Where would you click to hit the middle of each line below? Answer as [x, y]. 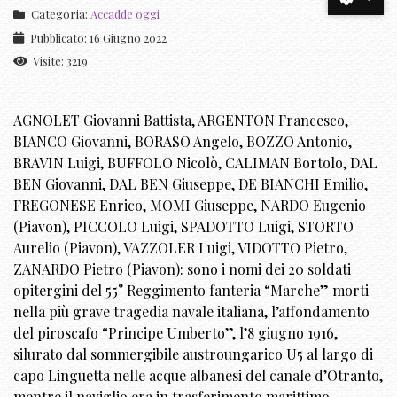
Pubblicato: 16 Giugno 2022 [98, 38]
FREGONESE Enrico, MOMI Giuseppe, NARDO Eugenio [190, 205]
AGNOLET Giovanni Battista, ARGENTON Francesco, [181, 120]
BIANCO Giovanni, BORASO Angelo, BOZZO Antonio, [183, 141]
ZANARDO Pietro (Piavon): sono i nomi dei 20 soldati [182, 269]
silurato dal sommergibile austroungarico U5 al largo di [193, 354]
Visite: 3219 [60, 61]
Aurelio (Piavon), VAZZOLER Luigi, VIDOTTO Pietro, [180, 248]
